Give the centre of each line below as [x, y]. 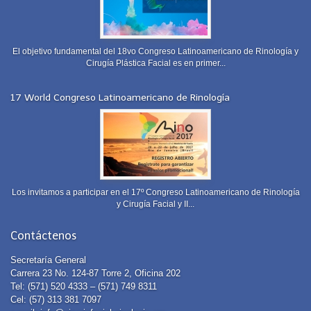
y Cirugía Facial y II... [155, 203]
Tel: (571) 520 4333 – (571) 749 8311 [84, 287]
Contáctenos [43, 235]
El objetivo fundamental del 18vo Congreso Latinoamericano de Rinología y [155, 51]
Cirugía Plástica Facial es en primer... [155, 62]
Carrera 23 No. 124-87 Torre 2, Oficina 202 [95, 274]
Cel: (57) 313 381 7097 [56, 300]
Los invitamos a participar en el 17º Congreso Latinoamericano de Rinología [155, 192]
